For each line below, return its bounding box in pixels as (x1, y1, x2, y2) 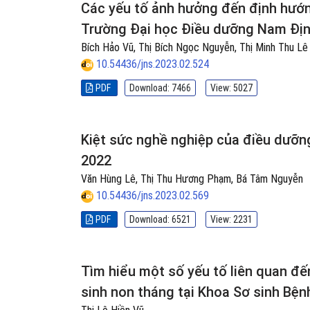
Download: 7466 (129, 82, 191, 93)
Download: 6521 (129, 214, 191, 225)
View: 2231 (210, 214, 253, 225)
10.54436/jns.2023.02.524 (96, 57, 209, 71)
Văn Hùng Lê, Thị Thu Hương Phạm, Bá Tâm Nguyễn (81, 172, 303, 185)
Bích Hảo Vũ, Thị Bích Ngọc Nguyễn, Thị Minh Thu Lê (81, 41, 308, 54)
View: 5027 (210, 82, 253, 93)
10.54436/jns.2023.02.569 (96, 189, 209, 202)
